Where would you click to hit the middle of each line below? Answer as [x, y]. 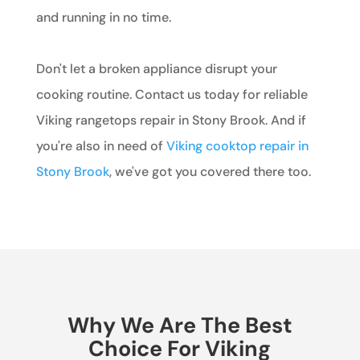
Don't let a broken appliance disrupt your [156, 68]
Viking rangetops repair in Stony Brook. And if [171, 120]
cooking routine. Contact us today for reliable [172, 94]
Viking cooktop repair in [237, 145]
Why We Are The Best [180, 325]
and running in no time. [103, 17]
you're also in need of [101, 145]
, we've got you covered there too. [210, 171]
